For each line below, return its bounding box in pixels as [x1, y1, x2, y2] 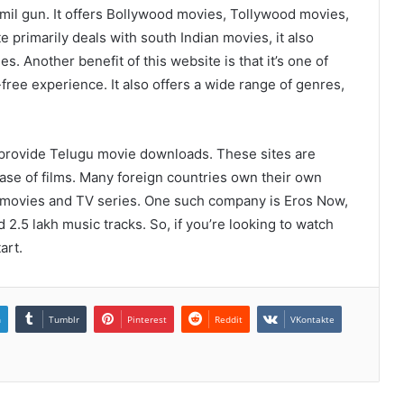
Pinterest [127, 313, 167, 326]
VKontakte [290, 313, 335, 326]
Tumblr [49, 313, 79, 326]
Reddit [215, 313, 243, 326]
